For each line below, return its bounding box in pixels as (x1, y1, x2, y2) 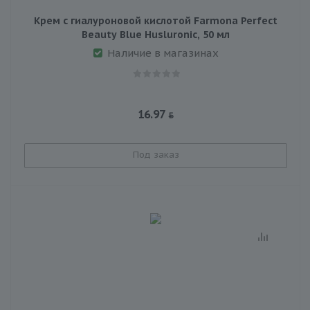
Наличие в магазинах (107, 46, 219, 60)
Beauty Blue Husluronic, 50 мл (82, 28, 230, 41)
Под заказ (132, 148, 179, 161)
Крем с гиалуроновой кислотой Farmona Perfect (34, 14, 277, 27)
